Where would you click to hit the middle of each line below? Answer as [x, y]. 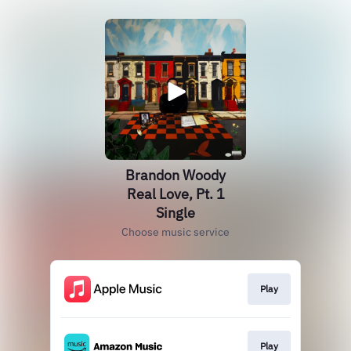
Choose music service [175, 232]
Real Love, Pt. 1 [175, 194]
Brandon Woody [175, 175]
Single [175, 213]
